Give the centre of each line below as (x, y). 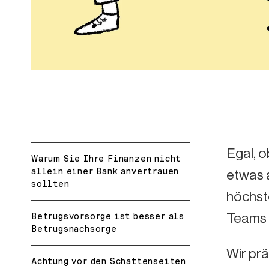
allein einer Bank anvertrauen (105, 171)
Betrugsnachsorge (74, 228)
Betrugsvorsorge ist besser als (108, 216)
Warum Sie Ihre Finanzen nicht (106, 158)
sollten (50, 183)
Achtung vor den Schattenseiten (109, 261)
